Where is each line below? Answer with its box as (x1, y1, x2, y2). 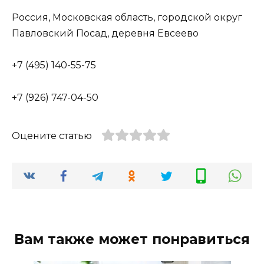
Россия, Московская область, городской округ (12, 12, 242, 24)
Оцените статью (12, 130, 92, 141)
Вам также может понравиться (14, 230, 250, 247)
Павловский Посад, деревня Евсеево (12, 28, 199, 39)
